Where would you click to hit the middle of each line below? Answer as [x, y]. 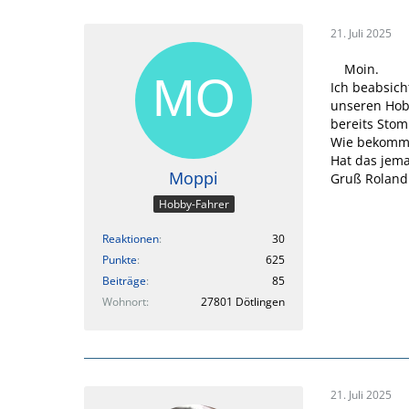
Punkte [120, 259]
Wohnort [124, 301]
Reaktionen [131, 238]
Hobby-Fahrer [194, 204]
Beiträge [124, 280]
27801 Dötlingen [243, 301]
